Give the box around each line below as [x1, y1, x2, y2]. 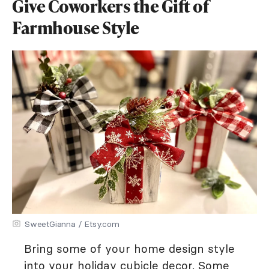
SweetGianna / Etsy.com [25, 219, 119, 229]
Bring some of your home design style [24, 241, 235, 256]
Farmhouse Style [12, 16, 139, 39]
